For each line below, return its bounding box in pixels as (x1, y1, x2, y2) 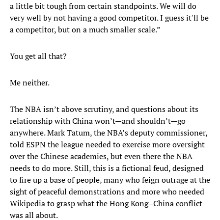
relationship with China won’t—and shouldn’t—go (10, 115, 186, 127)
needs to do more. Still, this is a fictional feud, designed (10, 163, 204, 174)
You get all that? (10, 51, 67, 62)
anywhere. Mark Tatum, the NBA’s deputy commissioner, (10, 127, 207, 138)
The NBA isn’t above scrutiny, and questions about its (10, 104, 198, 115)
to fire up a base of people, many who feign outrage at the (10, 174, 210, 186)
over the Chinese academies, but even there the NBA (10, 151, 192, 162)
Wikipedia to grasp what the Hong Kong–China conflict (10, 198, 202, 209)
